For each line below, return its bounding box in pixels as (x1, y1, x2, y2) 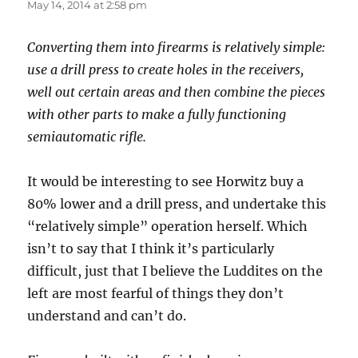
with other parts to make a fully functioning (27, 105, 287, 122)
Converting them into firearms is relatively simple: (27, 38, 326, 55)
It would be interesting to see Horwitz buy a (27, 173, 304, 189)
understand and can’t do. (27, 307, 187, 324)
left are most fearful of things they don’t (27, 284, 284, 301)
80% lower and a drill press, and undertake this (27, 195, 327, 212)
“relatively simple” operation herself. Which (27, 217, 308, 234)
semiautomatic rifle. (27, 128, 147, 145)
